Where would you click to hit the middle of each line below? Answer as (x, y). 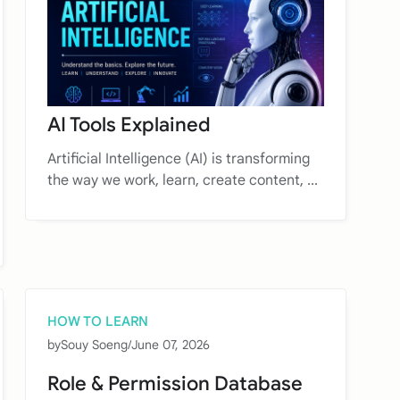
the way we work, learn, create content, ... (183, 180)
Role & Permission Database (175, 383)
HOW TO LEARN (98, 321)
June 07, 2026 (171, 344)
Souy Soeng (94, 344)
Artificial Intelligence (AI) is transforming (179, 158)
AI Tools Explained (129, 124)
